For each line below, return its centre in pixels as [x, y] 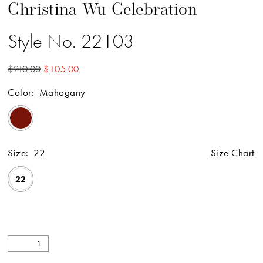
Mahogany [62, 92]
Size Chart [232, 153]
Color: [21, 92]
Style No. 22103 [71, 41]
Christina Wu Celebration [103, 11]
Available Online [44, 213]
